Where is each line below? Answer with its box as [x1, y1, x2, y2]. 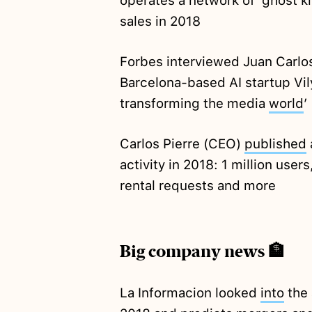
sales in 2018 [119, 13, 201, 30]
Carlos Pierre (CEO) [119, 136, 244, 153]
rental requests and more [119, 178, 276, 194]
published [244, 136, 306, 153]
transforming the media [119, 95, 269, 112]
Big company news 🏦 [119, 241, 285, 263]
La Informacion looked [119, 285, 260, 302]
